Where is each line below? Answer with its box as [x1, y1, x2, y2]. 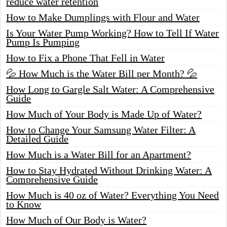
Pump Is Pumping [6, 36, 80, 48]
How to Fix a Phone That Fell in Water [6, 52, 165, 63]
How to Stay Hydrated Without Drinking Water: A [6, 164, 212, 176]
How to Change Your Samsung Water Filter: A [6, 124, 196, 135]
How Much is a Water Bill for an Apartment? [6, 148, 192, 160]
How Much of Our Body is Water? [6, 214, 147, 225]
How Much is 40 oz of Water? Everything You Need [6, 189, 219, 201]
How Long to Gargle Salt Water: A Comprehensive [6, 83, 215, 95]
